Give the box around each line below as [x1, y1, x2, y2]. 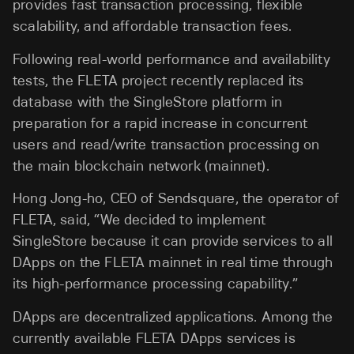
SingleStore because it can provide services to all [13, 232, 333, 250]
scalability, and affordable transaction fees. [13, 17, 292, 36]
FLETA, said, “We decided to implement [13, 211, 266, 229]
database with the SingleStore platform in [13, 92, 283, 111]
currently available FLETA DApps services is [13, 329, 296, 347]
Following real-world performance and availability [13, 50, 330, 68]
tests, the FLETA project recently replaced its [13, 71, 304, 89]
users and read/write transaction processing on [13, 135, 320, 153]
